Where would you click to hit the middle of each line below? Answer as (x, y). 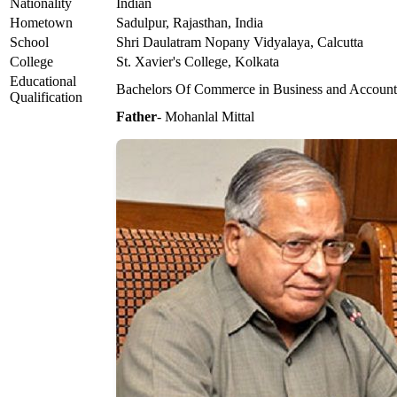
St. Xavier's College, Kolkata (198, 62)
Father (136, 117)
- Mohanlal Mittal (206, 117)
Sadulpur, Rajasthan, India (190, 23)
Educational (43, 82)
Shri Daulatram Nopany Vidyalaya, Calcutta (240, 43)
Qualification (46, 97)
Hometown (41, 23)
